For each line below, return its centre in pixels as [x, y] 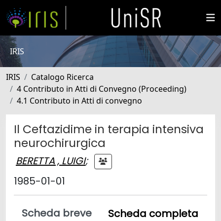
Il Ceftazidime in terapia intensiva [109, 129]
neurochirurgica [60, 143]
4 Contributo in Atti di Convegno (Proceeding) [102, 89]
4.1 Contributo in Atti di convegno [79, 101]
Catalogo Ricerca [62, 77]
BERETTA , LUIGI [51, 161]
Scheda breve [57, 213]
